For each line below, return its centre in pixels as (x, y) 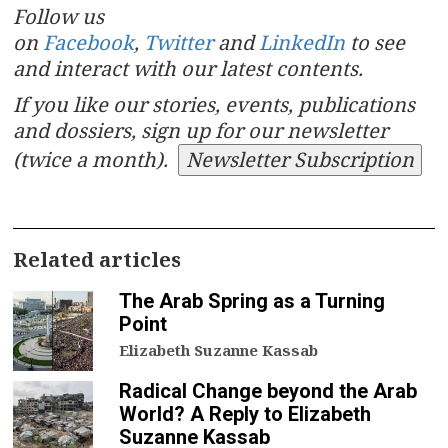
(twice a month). (95, 159)
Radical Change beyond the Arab (268, 390)
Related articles (97, 259)
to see (375, 42)
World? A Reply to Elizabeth (245, 413)
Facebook (88, 42)
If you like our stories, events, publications (214, 104)
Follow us (58, 16)
